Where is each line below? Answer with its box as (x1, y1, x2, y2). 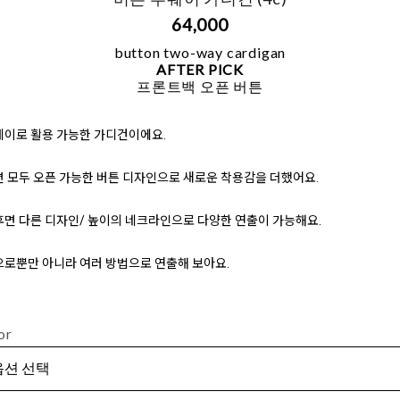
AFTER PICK (156, 61, 244, 79)
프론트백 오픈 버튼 (137, 78, 263, 96)
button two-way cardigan (113, 44, 287, 62)
